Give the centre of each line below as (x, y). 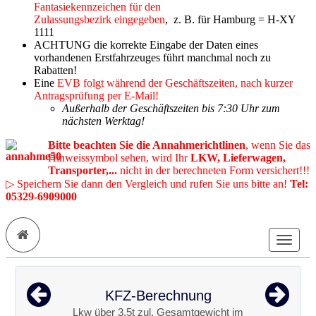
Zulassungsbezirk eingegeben (99, 20)
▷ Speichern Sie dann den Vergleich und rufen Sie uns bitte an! (148, 184)
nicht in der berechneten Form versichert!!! (213, 171)
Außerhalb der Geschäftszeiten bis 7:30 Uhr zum (171, 109)
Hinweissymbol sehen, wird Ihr (119, 158)
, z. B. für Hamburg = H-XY (230, 20)
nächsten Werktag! (103, 121)
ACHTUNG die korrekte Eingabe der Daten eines (146, 45)
